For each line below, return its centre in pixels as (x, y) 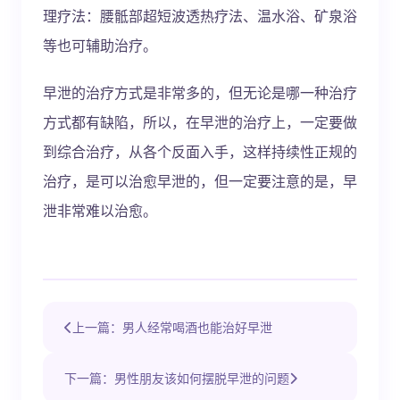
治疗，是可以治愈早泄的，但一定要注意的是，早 (200, 181)
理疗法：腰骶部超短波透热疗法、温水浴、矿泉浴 (200, 16)
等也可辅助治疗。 (100, 45)
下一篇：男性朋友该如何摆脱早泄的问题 (177, 378)
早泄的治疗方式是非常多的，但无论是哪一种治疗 (200, 92)
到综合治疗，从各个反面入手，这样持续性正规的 (200, 151)
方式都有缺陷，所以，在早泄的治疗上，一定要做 (200, 122)
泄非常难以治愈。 (100, 210)
